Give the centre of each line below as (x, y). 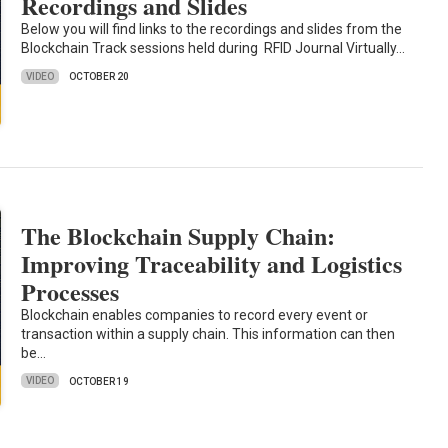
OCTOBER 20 (99, 77)
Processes (70, 291)
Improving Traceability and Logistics (212, 263)
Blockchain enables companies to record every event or (195, 314)
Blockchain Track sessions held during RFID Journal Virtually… (213, 48)
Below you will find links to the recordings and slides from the (212, 29)
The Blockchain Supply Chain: (178, 235)
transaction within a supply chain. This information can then (208, 333)
